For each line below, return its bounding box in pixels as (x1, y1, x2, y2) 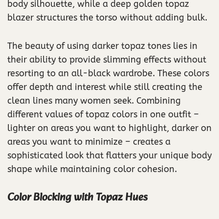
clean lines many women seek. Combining (7, 95, 181, 106)
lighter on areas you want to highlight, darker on (7, 122, 212, 133)
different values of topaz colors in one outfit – (7, 109, 199, 120)
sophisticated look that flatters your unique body (7, 150, 212, 161)
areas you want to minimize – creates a (7, 136, 171, 147)
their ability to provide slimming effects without (7, 54, 206, 65)
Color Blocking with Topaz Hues (7, 188, 148, 207)
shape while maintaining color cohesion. (7, 163, 177, 175)
